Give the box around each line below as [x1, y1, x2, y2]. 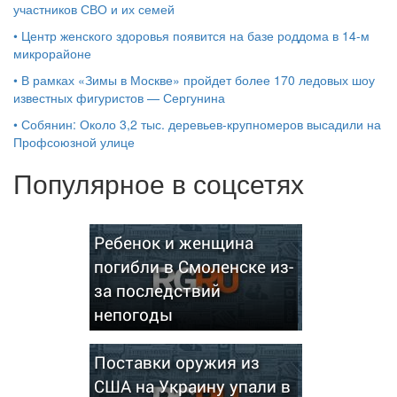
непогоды [93, 302, 173, 325]
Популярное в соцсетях [13, 163, 304, 202]
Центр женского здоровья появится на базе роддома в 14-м [21, 26, 370, 44]
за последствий [93, 278, 221, 301]
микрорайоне [13, 43, 91, 62]
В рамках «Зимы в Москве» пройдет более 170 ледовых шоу [21, 70, 375, 89]
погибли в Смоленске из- [93, 254, 293, 277]
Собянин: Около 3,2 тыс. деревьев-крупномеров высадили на [21, 114, 381, 133]
